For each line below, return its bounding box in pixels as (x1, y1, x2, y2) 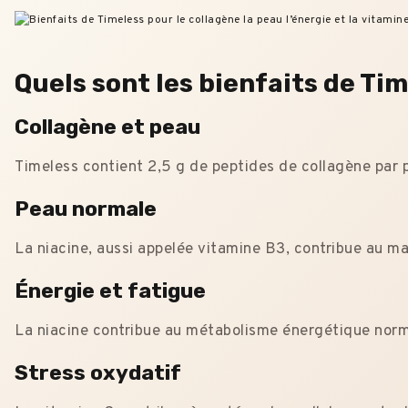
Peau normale (15, 196, 157, 222)
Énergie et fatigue (15, 278, 206, 304)
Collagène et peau (15, 114, 200, 140)
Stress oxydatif (15, 360, 181, 386)
